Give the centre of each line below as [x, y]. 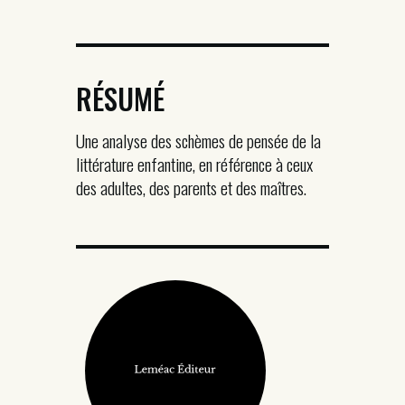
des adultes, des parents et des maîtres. [191, 187]
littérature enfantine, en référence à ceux [194, 164]
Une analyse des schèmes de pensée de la [198, 140]
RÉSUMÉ [120, 98]
